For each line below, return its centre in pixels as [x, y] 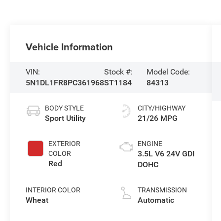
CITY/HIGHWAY [161, 108]
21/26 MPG [157, 118]
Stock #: [119, 72]
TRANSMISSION [162, 190]
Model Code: [168, 72]
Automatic [156, 200]
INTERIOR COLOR [53, 190]
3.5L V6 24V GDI [166, 154]
